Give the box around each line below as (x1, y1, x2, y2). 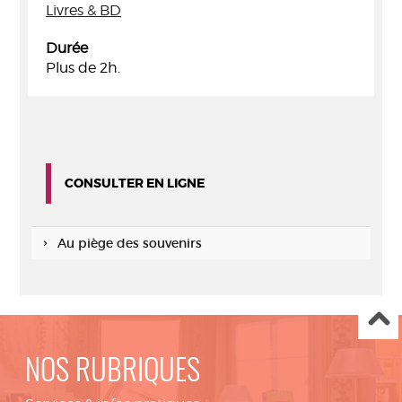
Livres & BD (46, 2, 121, 19)
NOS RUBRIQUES (25, 358, 200, 388)
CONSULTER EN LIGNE (65, 175, 205, 191)
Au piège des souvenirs (57, 235, 202, 251)
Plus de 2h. (46, 59, 120, 76)
